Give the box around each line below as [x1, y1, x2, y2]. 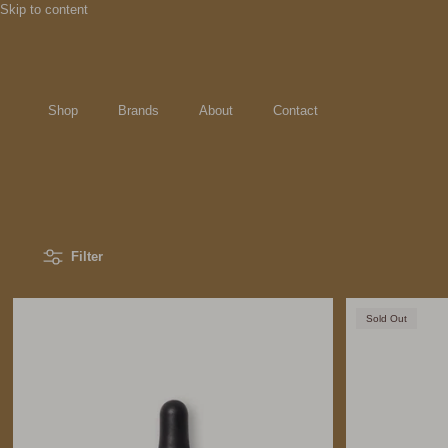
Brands [117, 103, 159, 118]
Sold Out [365, 313, 407, 325]
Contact [272, 103, 318, 118]
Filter [71, 248, 103, 264]
